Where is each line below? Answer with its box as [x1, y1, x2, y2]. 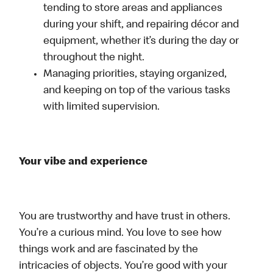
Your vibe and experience [19, 157, 148, 168]
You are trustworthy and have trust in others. [19, 211, 231, 223]
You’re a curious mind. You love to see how [19, 228, 222, 239]
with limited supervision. [43, 102, 160, 113]
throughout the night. [43, 52, 145, 64]
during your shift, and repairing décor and [43, 19, 239, 31]
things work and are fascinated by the [19, 244, 199, 256]
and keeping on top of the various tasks [43, 85, 231, 97]
